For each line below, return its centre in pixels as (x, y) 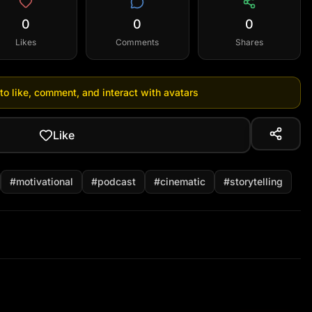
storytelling (256, 181)
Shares (249, 42)
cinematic (183, 181)
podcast (117, 181)
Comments (138, 42)
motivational (45, 181)
